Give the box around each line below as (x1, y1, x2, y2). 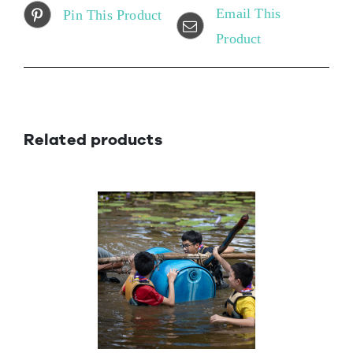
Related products (24, 128, 162, 150)
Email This (216, 5, 281, 21)
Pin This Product (63, 6, 162, 23)
